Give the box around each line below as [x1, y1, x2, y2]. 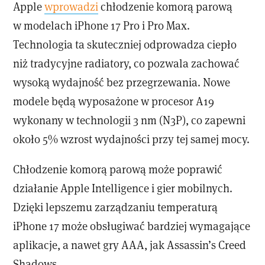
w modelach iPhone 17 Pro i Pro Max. [13, 18, 190, 33]
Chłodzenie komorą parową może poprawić [13, 161, 223, 177]
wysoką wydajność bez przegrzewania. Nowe [13, 75, 231, 90]
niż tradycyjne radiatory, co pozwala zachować [13, 56, 240, 71]
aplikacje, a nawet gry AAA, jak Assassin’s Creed [13, 237, 247, 253]
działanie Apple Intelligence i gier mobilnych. [13, 180, 233, 196]
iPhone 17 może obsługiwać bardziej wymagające [13, 218, 251, 234]
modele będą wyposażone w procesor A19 [13, 93, 215, 109]
